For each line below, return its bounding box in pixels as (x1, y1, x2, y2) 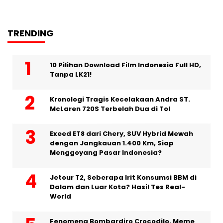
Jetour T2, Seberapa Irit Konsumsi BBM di (50, 172, 197, 182)
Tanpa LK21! (50, 69, 92, 79)
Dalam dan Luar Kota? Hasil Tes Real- (50, 182, 185, 192)
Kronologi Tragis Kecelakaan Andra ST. (50, 94, 190, 104)
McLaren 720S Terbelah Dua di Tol (50, 104, 170, 113)
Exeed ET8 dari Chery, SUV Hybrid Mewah (50, 128, 193, 138)
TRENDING (7, 26, 54, 39)
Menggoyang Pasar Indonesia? (50, 147, 162, 157)
